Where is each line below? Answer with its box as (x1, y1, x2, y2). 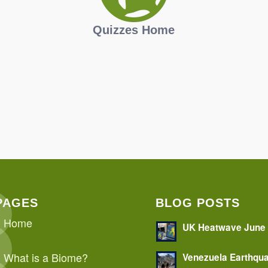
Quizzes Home (93, 23, 175, 37)
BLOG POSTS (156, 196, 240, 210)
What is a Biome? (3, 249, 88, 266)
